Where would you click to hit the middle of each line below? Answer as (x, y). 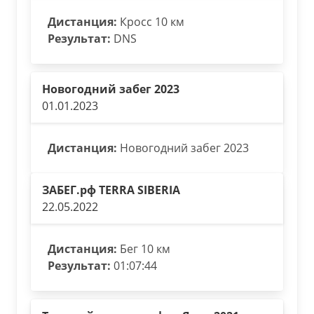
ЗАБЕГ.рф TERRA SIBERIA (111, 190)
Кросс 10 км (151, 22)
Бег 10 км (144, 249)
